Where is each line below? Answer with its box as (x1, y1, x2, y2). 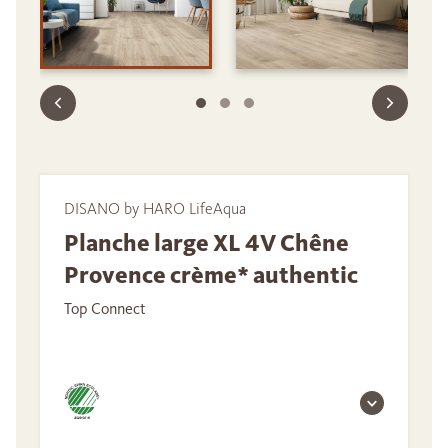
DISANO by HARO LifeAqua (64, 199, 246, 219)
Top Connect (64, 299, 146, 319)
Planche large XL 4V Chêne (64, 228, 349, 259)
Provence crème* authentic (64, 260, 358, 291)
